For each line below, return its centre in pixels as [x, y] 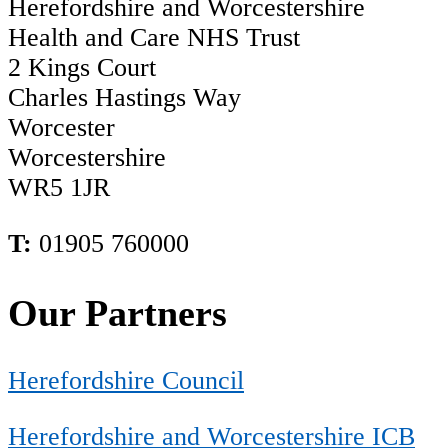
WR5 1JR [59, 188]
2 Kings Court [82, 68]
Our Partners [117, 312]
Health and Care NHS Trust [154, 38]
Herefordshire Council [126, 381]
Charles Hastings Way [124, 98]
